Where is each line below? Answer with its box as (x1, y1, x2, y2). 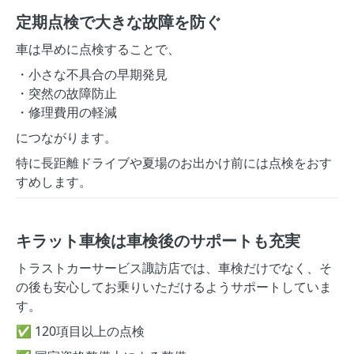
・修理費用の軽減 (16, 104, 117, 121)
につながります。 (16, 129, 117, 146)
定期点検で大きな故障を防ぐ (16, 11, 221, 32)
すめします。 (16, 173, 92, 190)
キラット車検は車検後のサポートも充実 (16, 230, 300, 251)
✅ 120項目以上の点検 (16, 322, 145, 340)
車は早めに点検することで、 (16, 40, 180, 58)
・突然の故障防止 (16, 85, 117, 102)
